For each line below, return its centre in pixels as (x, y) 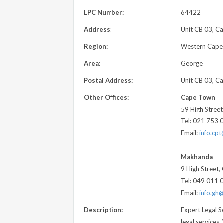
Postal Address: (108, 80)
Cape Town (198, 97)
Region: (96, 46)
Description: (103, 210)
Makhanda (196, 157)
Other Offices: (106, 97)
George (191, 63)
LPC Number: (104, 12)
